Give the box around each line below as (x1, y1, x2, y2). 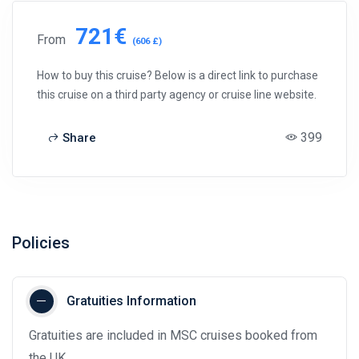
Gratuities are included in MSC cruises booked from (29, 328, 317, 344)
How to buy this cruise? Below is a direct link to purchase (37, 69, 318, 83)
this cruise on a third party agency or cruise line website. (37, 88, 317, 102)
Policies (12, 233, 70, 253)
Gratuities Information (67, 293, 196, 309)
